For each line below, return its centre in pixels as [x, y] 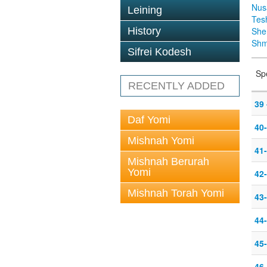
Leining [145, 10]
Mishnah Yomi [161, 141]
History [144, 31]
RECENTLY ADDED [176, 86]
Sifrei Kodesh [159, 52]
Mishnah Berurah [168, 162]
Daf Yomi [149, 120]
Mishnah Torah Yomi [176, 193]
